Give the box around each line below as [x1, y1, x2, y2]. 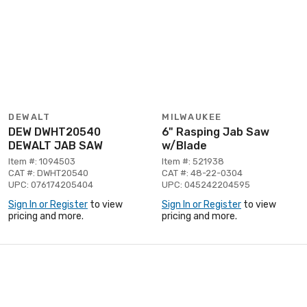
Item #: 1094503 [8, 156, 75, 167]
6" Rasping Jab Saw [162, 125, 269, 138]
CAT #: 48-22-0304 [162, 167, 243, 178]
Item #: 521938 [162, 156, 224, 167]
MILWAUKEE [162, 111, 222, 122]
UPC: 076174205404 [8, 179, 93, 190]
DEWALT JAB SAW [8, 138, 103, 152]
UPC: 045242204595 [162, 179, 250, 190]
